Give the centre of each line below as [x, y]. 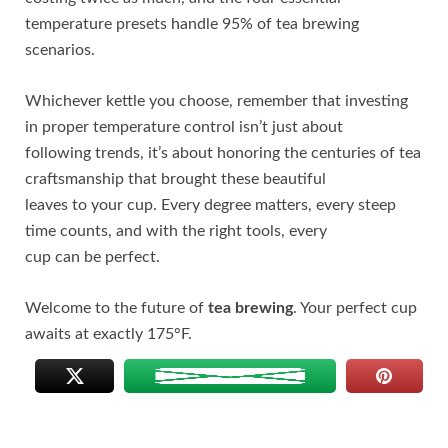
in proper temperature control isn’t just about [184, 126]
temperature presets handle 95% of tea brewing [192, 23]
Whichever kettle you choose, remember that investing [216, 100]
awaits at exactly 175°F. [108, 333]
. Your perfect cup [355, 307]
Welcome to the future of [116, 307]
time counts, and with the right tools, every [176, 230]
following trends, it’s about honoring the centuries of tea [223, 152]
